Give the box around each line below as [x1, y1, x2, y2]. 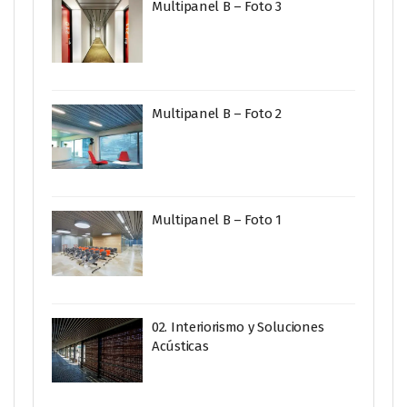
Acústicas [152, 337, 209, 354]
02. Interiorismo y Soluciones [152, 318, 324, 335]
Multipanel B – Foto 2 [152, 104, 282, 122]
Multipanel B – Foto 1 [152, 212, 282, 228]
